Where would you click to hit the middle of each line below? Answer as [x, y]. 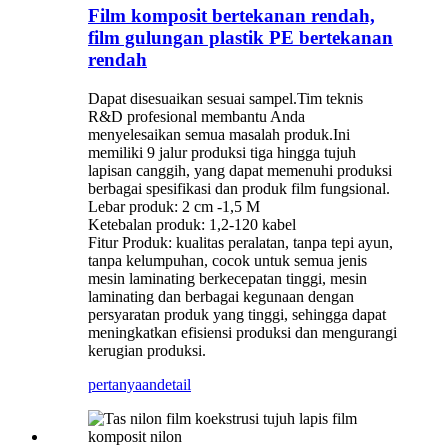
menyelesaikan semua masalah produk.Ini [219, 134]
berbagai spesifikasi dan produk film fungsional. [239, 188]
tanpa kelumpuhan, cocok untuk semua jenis [227, 260]
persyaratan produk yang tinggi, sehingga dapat [237, 314]
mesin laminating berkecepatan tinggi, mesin [227, 278]
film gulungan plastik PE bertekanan [240, 37]
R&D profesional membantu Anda [196, 116]
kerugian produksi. [147, 350]
